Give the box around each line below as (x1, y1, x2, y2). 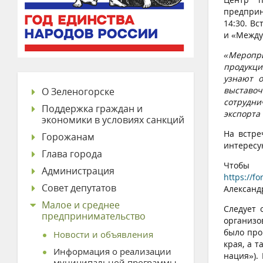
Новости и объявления (53, 228, 153, 240)
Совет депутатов (42, 181, 116, 194)
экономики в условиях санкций (42, 113, 184, 126)
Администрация (42, 164, 114, 177)
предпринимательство (42, 210, 146, 222)
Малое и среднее (42, 198, 120, 211)
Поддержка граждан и (42, 102, 143, 115)
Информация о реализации (53, 245, 171, 257)
